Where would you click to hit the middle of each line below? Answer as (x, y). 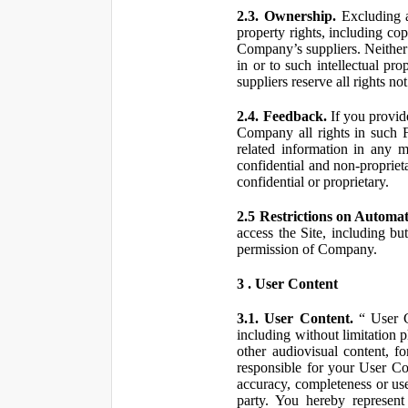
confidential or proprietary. (313, 182)
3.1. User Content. (295, 318)
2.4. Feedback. (282, 116)
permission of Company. (307, 249)
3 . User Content (288, 284)
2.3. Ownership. (286, 16)
